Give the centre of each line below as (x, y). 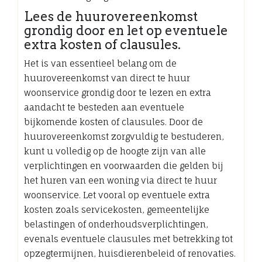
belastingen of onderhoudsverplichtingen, (116, 224)
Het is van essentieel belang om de (100, 63)
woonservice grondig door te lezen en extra (118, 92)
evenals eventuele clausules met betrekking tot (128, 239)
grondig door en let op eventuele (126, 30)
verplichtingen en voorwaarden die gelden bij (124, 166)
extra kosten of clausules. (102, 44)
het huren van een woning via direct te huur (120, 180)
